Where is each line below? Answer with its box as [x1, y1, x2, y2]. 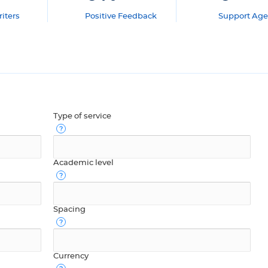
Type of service [53, 112, 111, 120]
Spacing [53, 205, 86, 214]
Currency [53, 252, 89, 260]
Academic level [53, 159, 114, 167]
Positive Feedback [84, 12, 157, 20]
